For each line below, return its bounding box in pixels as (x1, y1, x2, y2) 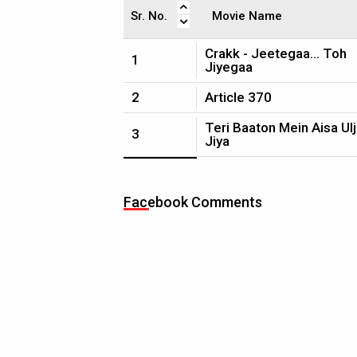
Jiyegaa (205, 59, 253, 75)
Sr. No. (131, 9, 167, 23)
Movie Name (212, 9, 282, 23)
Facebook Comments (124, 194, 262, 210)
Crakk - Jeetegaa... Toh (205, 45, 347, 61)
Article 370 (205, 89, 272, 105)
